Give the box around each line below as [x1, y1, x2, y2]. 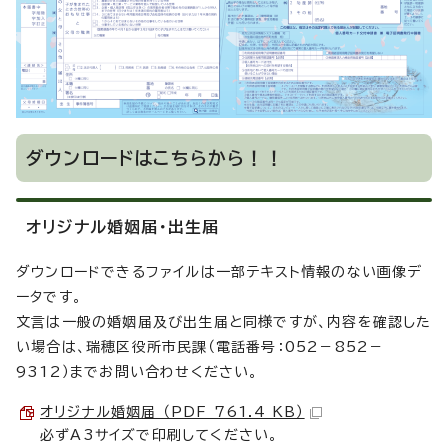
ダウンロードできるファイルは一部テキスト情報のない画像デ [16, 265, 423, 280]
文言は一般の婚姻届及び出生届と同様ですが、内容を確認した [16, 315, 432, 330]
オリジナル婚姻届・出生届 [26, 219, 220, 236]
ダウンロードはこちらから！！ [26, 149, 284, 168]
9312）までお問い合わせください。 [16, 365, 259, 380]
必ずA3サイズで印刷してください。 [40, 428, 279, 443]
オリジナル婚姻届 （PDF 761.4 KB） [40, 405, 305, 420]
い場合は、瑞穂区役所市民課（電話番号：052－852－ [16, 340, 385, 355]
